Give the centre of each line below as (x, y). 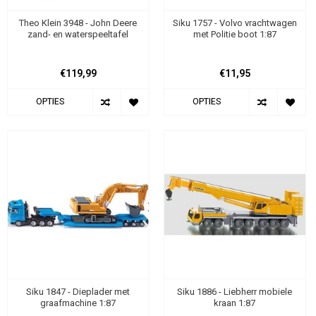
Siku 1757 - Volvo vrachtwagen (235, 23)
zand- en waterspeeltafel (78, 34)
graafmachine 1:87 (78, 303)
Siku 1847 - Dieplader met (78, 292)
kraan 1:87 (235, 303)
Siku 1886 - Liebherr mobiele (235, 292)
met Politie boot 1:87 (235, 34)
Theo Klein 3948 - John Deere (78, 23)
